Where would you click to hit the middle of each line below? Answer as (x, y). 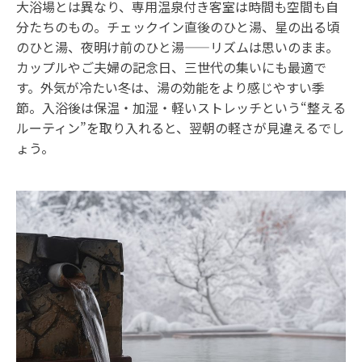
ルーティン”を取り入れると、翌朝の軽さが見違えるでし (180, 128)
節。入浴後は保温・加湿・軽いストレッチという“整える (181, 107)
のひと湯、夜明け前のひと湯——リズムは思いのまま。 (177, 47)
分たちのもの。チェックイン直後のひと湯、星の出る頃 (178, 27)
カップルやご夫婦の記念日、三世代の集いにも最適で (171, 67)
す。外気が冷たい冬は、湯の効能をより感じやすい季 (170, 87)
